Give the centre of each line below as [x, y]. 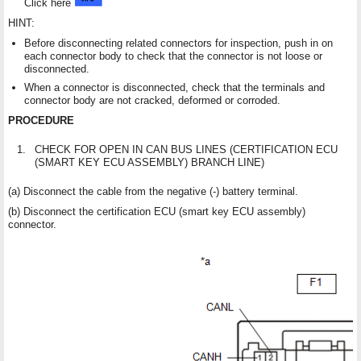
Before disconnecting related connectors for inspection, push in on [178, 43]
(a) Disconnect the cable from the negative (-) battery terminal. [153, 191]
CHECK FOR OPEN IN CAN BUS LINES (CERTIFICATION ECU [186, 149]
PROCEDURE [41, 120]
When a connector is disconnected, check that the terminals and [174, 87]
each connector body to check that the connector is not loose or [173, 56]
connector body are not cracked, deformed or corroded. [152, 100]
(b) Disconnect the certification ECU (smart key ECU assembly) [157, 211]
